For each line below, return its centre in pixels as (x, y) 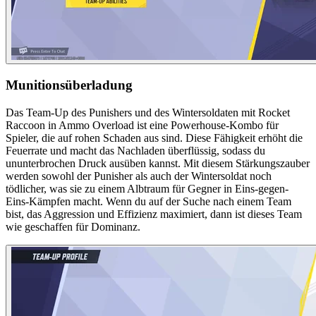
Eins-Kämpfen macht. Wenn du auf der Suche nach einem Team (148, 201)
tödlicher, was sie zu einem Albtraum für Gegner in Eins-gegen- (147, 188)
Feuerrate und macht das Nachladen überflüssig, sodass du (135, 150)
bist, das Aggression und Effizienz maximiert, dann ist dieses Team (154, 214)
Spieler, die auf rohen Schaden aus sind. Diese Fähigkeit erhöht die (154, 138)
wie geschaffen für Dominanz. (73, 226)
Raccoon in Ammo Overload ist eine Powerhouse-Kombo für (142, 125)
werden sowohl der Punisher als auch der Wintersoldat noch (139, 176)
